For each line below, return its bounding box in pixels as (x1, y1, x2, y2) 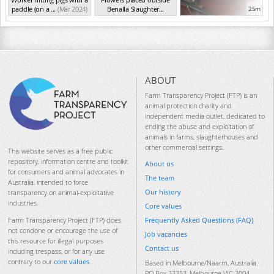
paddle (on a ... (11, 4, 56, 13)
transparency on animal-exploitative (8, 188, 114, 198)
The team (145, 173, 174, 183)
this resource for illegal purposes (8, 236, 103, 246)
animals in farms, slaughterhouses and (145, 132, 258, 142)
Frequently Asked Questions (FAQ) (145, 215, 253, 225)
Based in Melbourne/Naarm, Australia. (145, 258, 258, 268)
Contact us (145, 243, 179, 253)
